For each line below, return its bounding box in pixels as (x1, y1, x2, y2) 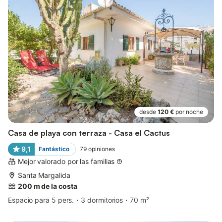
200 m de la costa (18, 181, 77, 190)
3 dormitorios (81, 195, 123, 204)
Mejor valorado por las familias (18, 157, 115, 166)
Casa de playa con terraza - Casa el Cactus (8, 127, 170, 138)
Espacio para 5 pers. (8, 195, 74, 204)
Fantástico (38, 145, 69, 153)
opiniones (88, 145, 115, 153)
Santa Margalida (18, 170, 70, 179)
